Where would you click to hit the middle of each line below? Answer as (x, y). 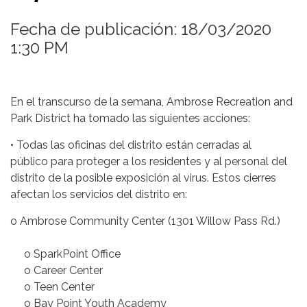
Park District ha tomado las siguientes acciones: (130, 119)
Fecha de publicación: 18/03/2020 (141, 29)
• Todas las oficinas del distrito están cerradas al (131, 145)
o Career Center (76, 271)
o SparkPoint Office (85, 254)
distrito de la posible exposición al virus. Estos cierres (143, 178)
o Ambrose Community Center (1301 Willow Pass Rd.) (145, 221)
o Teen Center (73, 287)
